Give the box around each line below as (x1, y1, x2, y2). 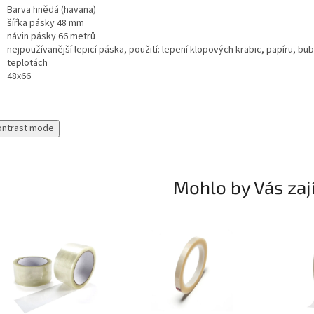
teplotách (7, 56, 48, 71)
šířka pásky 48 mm (7, 16, 84, 31)
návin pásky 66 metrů (7, 29, 95, 44)
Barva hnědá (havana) (7, 3, 96, 18)
